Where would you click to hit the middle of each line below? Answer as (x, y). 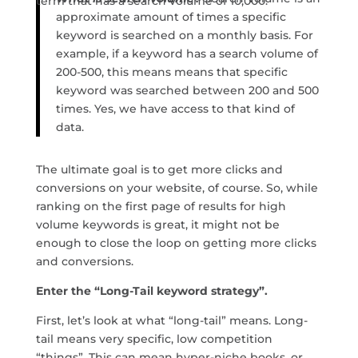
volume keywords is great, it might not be (157, 225)
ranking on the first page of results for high (161, 207)
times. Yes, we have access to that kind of (175, 109)
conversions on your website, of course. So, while (177, 188)
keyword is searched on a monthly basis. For (184, 36)
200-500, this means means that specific (171, 72)
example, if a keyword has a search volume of (187, 54)
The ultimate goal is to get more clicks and (159, 170)
